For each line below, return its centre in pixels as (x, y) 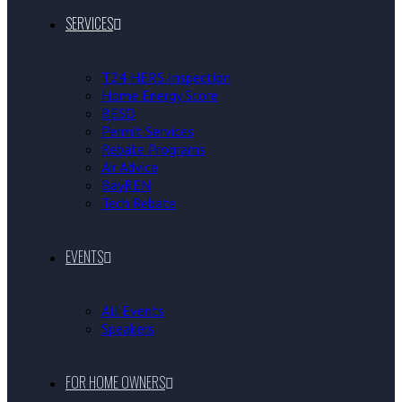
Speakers (128, 328)
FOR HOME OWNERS (115, 382)
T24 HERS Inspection (166, 77)
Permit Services (148, 131)
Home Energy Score (160, 95)
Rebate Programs (153, 149)
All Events (133, 310)
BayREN (126, 185)
